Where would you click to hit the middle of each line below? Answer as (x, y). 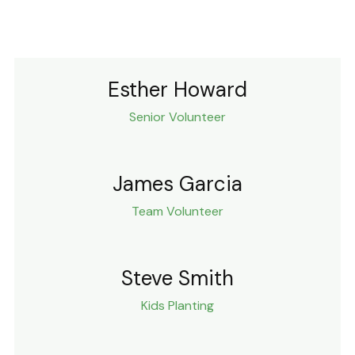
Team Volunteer (177, 211)
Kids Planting (177, 305)
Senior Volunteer (177, 116)
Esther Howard (177, 89)
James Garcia (177, 183)
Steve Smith (177, 278)
